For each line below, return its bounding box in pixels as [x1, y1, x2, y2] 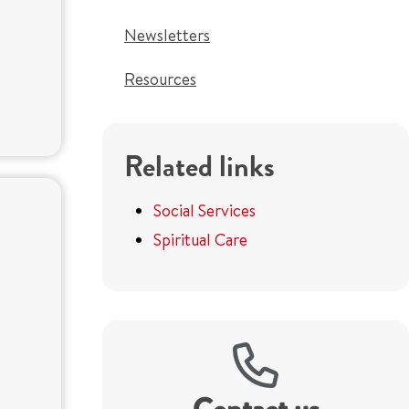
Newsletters [124, 24, 210, 47]
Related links [124, 148, 275, 185]
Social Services [153, 199, 256, 222]
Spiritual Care [153, 228, 247, 251]
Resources [124, 68, 196, 90]
